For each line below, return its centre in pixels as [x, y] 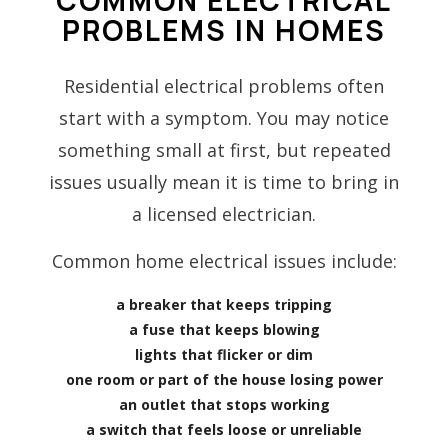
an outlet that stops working [224, 404]
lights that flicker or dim [224, 354]
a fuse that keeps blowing [224, 329]
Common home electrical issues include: [224, 260]
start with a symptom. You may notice [224, 117]
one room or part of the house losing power [224, 379]
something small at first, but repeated [224, 149]
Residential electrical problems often [224, 85]
